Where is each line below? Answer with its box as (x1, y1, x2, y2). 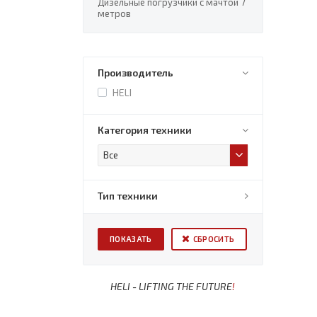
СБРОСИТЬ (192, 234, 235, 243)
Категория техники (98, 124, 192, 136)
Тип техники (98, 190, 158, 202)
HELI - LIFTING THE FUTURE (83, 280, 232, 292)
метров (98, 8, 131, 19)
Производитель (98, 67, 173, 79)
